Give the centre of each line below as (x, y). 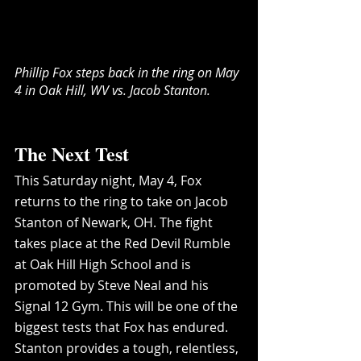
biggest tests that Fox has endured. (123, 327)
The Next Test (72, 153)
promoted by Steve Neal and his (113, 285)
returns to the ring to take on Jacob (123, 201)
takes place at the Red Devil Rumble (124, 243)
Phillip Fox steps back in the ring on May (128, 72)
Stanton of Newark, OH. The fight (115, 222)
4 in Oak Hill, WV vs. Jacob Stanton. (112, 90)
